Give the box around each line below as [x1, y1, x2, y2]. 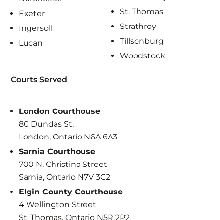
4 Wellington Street [19, 199, 97, 209]
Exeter [19, 9, 45, 19]
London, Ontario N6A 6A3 [19, 132, 118, 141]
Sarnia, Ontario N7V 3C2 [19, 172, 110, 182]
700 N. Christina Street [19, 159, 108, 169]
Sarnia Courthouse [19, 146, 96, 156]
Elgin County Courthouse [19, 187, 123, 196]
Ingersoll [19, 24, 53, 33]
